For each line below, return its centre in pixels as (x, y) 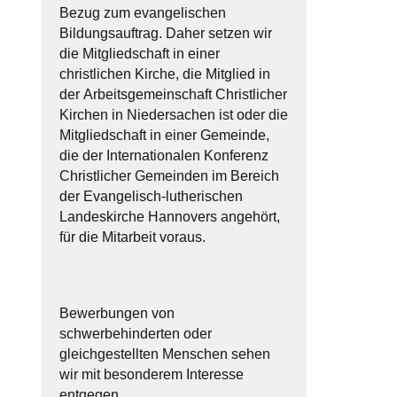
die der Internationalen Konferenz (163, 155)
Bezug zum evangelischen (142, 12)
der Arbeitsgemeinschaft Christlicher (173, 94)
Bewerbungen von (117, 313)
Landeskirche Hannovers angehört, (169, 216)
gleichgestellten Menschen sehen (164, 354)
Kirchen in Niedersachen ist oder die (173, 114)
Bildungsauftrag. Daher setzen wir (165, 33)
